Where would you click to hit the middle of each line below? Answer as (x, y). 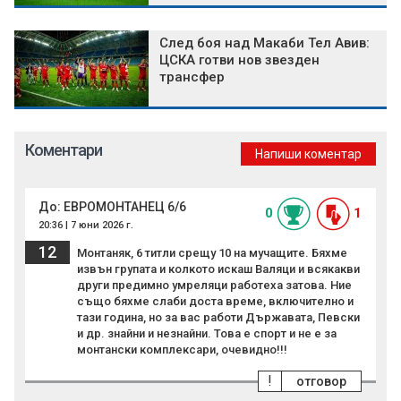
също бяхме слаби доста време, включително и (215, 301)
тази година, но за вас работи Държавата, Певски (218, 317)
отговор (321, 381)
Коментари (64, 149)
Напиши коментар (308, 154)
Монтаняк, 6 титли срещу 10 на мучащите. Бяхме (212, 252)
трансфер (192, 77)
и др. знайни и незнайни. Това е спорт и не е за (207, 333)
